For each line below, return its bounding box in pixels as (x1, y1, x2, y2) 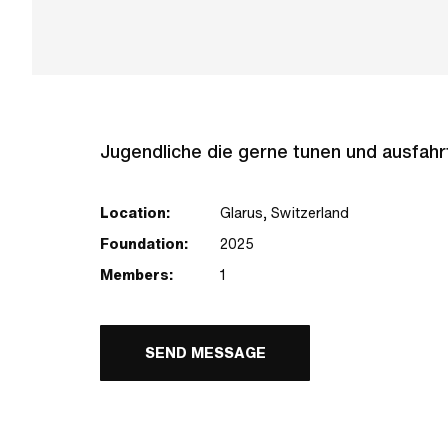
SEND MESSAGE (144, 343, 266, 363)
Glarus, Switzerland (220, 203, 349, 223)
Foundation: (100, 234, 188, 254)
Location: (100, 203, 170, 223)
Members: (100, 265, 173, 285)
